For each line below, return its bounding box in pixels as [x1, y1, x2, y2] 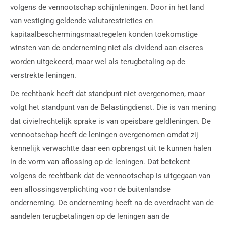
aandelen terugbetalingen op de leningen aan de [10, 211, 169, 221]
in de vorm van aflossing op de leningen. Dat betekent [10, 157, 190, 166]
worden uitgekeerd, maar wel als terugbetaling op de [10, 56, 185, 66]
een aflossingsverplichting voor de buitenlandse [10, 184, 171, 194]
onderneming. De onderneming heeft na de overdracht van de [10, 198, 214, 207]
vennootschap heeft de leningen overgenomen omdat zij [10, 130, 198, 139]
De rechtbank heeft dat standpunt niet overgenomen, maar [10, 89, 205, 98]
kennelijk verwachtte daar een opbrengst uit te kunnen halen [10, 143, 211, 153]
